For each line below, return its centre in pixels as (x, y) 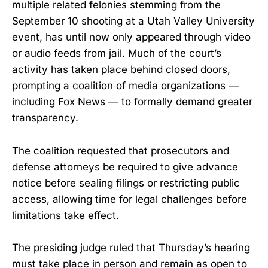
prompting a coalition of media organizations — (125, 86)
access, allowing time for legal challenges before (130, 199)
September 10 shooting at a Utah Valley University (133, 21)
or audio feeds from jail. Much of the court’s (117, 54)
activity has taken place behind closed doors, (121, 70)
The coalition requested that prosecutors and (121, 150)
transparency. (45, 118)
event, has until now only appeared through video (131, 37)
